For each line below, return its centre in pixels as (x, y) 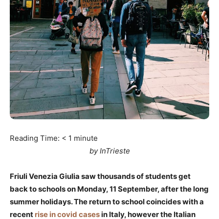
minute (86, 138)
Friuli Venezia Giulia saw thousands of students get (100, 176)
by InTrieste (109, 151)
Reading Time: (36, 138)
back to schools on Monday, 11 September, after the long (109, 189)
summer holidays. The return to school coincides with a (107, 202)
